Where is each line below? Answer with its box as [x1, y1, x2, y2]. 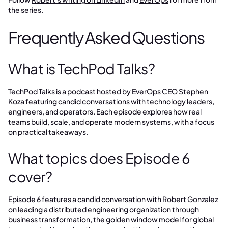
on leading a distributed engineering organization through [8, 205, 199, 214]
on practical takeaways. [8, 127, 88, 136]
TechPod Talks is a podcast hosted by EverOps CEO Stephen [8, 87, 208, 96]
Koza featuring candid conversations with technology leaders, [8, 97, 214, 106]
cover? [8, 167, 52, 185]
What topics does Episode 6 [8, 149, 190, 167]
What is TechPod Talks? [8, 60, 155, 77]
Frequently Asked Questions [8, 27, 204, 47]
